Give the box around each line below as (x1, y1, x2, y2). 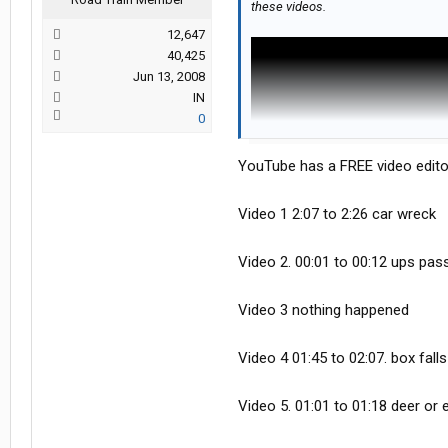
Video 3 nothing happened (238, 301, 409, 320)
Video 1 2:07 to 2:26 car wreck (238, 205, 436, 224)
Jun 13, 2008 (133, 69, 205, 85)
